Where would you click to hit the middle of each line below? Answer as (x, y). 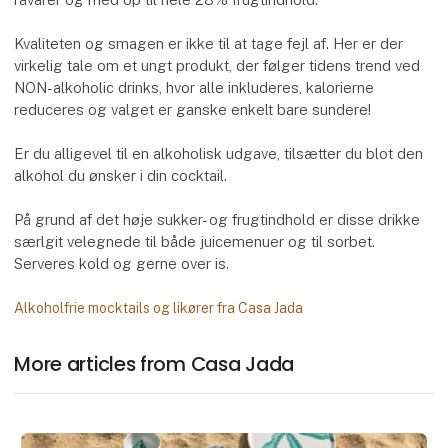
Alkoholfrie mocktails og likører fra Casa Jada (159, 307)
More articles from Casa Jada (154, 364)
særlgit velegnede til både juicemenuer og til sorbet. (195, 242)
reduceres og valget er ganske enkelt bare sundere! (193, 110)
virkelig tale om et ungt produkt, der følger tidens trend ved (217, 66)
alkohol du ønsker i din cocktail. (121, 176)
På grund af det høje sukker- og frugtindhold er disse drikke (217, 220)
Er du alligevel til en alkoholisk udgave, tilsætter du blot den (219, 154)
